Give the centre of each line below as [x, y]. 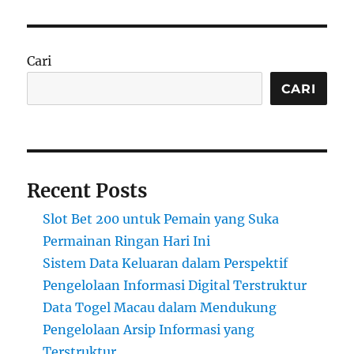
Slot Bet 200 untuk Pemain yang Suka [161, 219]
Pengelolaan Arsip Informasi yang [149, 330]
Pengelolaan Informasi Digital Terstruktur [175, 286]
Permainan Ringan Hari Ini [127, 241]
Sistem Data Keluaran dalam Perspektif [166, 264]
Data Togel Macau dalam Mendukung [160, 308]
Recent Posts [87, 191]
